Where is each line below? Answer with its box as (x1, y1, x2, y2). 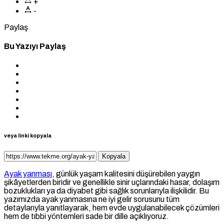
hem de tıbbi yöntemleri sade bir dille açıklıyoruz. (4, 212, 169, 221)
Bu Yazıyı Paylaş (4, 42, 66, 51)
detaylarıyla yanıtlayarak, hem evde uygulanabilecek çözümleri (4, 203, 219, 212)
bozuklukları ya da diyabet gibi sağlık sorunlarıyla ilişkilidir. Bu (4, 186, 209, 195)
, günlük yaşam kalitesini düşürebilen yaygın (52, 169, 200, 178)
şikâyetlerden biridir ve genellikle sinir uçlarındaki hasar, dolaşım (4, 178, 219, 187)
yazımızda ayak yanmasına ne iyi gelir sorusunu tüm (4, 195, 179, 204)
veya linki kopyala (4, 133, 51, 139)
